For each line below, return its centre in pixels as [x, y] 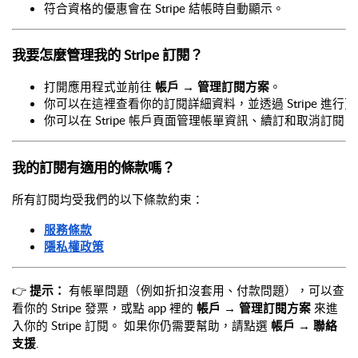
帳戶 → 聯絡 [304, 325]
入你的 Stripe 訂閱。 [66, 325]
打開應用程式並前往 [99, 87]
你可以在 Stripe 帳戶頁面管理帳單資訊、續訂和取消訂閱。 [200, 120]
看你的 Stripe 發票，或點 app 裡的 [104, 307]
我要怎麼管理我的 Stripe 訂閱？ [107, 55]
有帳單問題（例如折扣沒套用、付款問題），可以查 [205, 290]
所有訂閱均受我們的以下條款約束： [108, 199]
